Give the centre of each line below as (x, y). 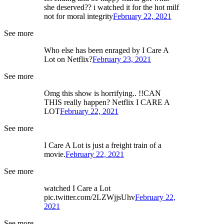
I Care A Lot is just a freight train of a (103, 145)
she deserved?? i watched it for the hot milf (111, 7)
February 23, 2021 (122, 59)
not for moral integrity (78, 16)
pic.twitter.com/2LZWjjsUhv (89, 197)
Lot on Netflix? (68, 59)
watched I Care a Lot (77, 188)
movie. (55, 154)
